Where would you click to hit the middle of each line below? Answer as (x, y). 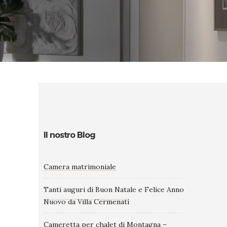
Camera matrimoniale (80, 167)
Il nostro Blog (69, 135)
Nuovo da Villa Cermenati (86, 202)
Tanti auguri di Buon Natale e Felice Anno (114, 190)
